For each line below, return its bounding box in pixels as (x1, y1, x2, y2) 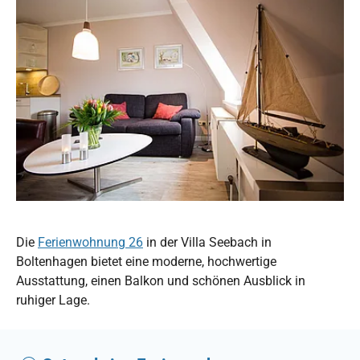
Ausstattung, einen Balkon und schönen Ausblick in (16, 272, 305, 288)
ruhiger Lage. (16, 292, 90, 308)
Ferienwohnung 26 (38, 234, 143, 250)
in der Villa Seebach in (143, 234, 272, 250)
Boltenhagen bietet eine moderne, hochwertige (16, 253, 276, 269)
